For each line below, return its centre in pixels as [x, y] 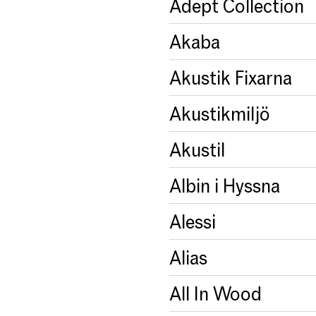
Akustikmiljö [220, 113]
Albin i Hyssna [225, 185]
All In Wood [215, 293]
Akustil [197, 149]
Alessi [193, 221]
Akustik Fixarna [231, 77]
